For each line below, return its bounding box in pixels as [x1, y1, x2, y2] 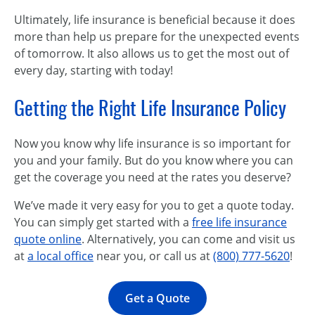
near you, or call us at [94, 248, 213, 264]
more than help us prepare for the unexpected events [14, 29, 300, 44]
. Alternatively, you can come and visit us [82, 231, 295, 247]
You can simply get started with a [14, 214, 192, 230]
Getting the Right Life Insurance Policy [14, 94, 286, 121]
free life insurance [192, 214, 287, 230]
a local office [27, 248, 94, 264]
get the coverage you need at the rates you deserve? [14, 169, 291, 185]
